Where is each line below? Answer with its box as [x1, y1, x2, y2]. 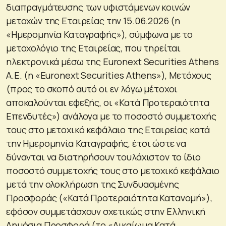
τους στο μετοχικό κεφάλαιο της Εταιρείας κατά [6, 123, 210, 136]
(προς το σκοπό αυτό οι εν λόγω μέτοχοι [6, 82, 178, 95]
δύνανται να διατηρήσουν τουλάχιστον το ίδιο [6, 150, 201, 163]
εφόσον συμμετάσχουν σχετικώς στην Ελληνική [6, 205, 205, 217]
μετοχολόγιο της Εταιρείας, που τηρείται [6, 41, 181, 54]
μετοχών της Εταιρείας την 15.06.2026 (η [6, 14, 181, 27]
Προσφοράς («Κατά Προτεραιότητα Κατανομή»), [6, 191, 212, 204]
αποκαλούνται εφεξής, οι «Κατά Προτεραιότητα [6, 96, 209, 108]
